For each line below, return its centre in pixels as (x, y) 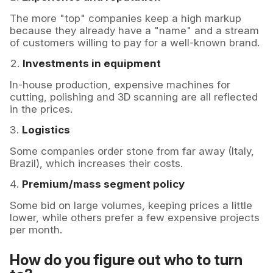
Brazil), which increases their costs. (96, 164)
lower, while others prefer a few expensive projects (135, 218)
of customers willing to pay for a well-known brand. (135, 43)
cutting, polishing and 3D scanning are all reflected (134, 97)
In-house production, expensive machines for (120, 85)
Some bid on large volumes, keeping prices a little (131, 206)
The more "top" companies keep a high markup (126, 19)
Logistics (46, 130)
